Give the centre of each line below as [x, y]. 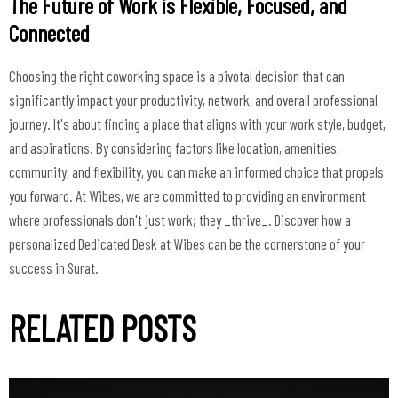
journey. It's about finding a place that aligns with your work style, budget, [197, 123]
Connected [49, 32]
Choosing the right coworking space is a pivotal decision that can [177, 75]
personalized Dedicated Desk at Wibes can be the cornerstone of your [187, 243]
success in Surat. [54, 267]
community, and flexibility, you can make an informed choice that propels [196, 171]
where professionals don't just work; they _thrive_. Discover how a [180, 219]
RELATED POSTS [103, 327]
